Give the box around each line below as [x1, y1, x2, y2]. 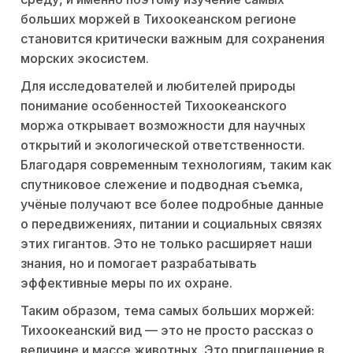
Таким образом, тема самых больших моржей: [20, 303, 314, 319]
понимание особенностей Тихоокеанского [20, 98, 287, 114]
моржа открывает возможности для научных [20, 117, 306, 134]
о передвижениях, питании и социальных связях [20, 216, 322, 232]
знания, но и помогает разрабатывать [20, 255, 257, 272]
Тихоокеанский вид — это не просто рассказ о [20, 322, 314, 339]
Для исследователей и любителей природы [20, 78, 295, 95]
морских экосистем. [20, 50, 149, 67]
